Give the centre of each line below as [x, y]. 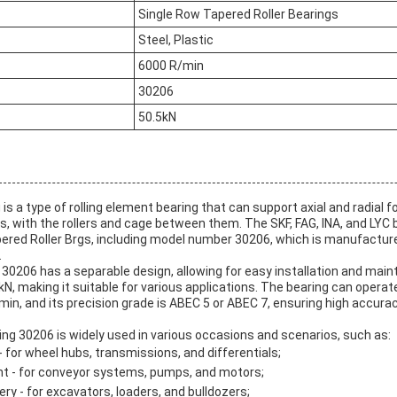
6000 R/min [171, 66]
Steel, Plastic [176, 40]
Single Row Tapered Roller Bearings [238, 15]
